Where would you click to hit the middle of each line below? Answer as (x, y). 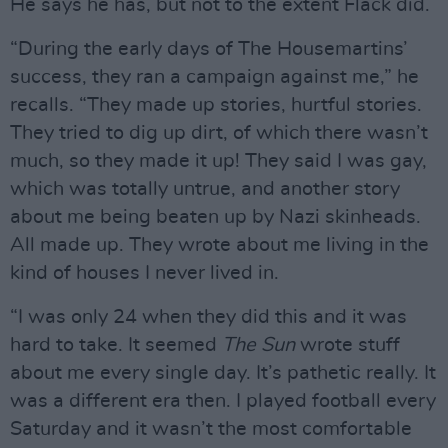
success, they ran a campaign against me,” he (214, 77)
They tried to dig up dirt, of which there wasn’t (219, 133)
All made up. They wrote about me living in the (219, 245)
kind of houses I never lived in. (144, 273)
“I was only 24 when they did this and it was (208, 317)
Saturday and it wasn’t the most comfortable (211, 429)
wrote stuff (347, 345)
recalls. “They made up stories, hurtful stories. (216, 105)
